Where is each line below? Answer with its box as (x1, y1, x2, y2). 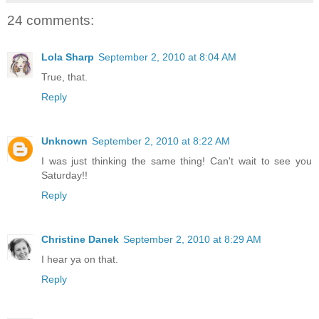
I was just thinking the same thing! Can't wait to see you (41, 155, 312, 167)
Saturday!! (41, 169, 88, 182)
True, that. (41, 71, 88, 83)
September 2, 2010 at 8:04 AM (98, 51, 236, 63)
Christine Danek (41, 234, 119, 246)
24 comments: (7, 12, 94, 28)
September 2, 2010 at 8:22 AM (92, 135, 230, 147)
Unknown (41, 135, 88, 147)
